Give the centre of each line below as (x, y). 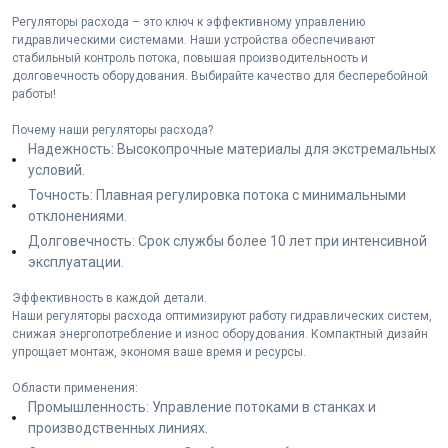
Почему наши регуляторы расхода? (115, 130)
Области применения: (76, 388)
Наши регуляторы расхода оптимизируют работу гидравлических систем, (222, 316)
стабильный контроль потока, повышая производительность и (190, 58)
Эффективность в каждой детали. (112, 298)
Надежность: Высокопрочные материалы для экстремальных (232, 149)
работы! (34, 94)
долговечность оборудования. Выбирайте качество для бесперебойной (220, 76)
